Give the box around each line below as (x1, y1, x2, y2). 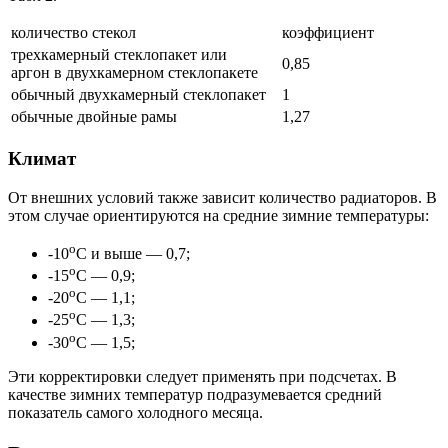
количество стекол (11, 24, 136, 42)
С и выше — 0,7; (76, 244, 190, 262)
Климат (8, 147, 76, 169)
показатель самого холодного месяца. (8, 404, 263, 422)
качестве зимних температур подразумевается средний (8, 386, 382, 404)
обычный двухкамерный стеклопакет (11, 86, 266, 104)
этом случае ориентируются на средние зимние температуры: (8, 206, 429, 224)
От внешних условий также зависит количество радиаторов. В (8, 188, 437, 206)
